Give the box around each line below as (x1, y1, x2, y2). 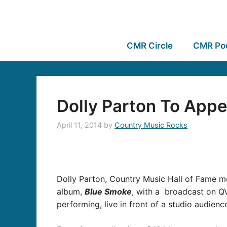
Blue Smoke (85, 186, 132, 197)
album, (57, 186, 85, 197)
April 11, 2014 (57, 121, 102, 130)
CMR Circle (126, 41, 173, 51)
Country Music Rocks (115, 121, 187, 130)
